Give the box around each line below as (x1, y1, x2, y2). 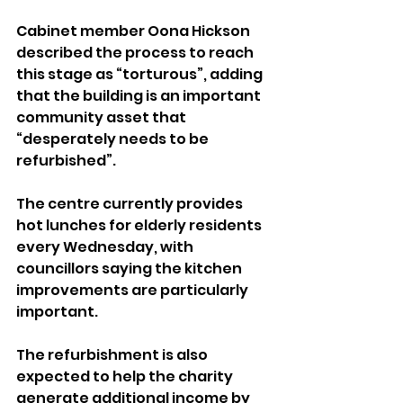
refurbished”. (16, 150, 116, 172)
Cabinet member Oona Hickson (16, 21, 253, 42)
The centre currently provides (16, 193, 246, 215)
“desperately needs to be (16, 129, 211, 150)
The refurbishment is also (16, 345, 210, 366)
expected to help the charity (16, 366, 236, 388)
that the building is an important (16, 85, 264, 107)
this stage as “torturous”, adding (16, 64, 265, 85)
